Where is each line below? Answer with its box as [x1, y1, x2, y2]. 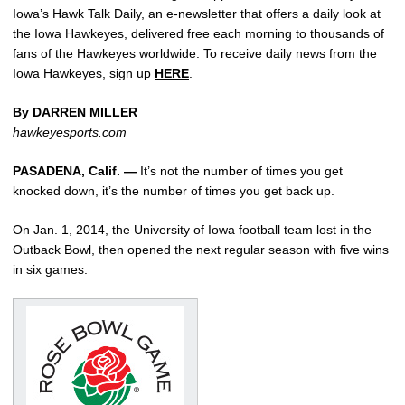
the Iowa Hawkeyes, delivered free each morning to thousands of [13, 25, 384, 41]
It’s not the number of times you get [137, 163, 343, 178]
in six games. [13, 261, 88, 277]
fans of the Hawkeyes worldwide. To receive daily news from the [13, 45, 377, 61]
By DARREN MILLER [13, 104, 137, 119]
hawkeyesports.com [13, 124, 127, 139]
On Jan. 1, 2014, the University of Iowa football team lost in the [13, 221, 372, 237]
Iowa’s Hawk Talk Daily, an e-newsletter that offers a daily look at [13, 5, 381, 21]
